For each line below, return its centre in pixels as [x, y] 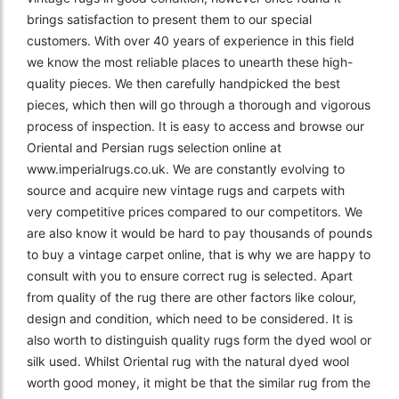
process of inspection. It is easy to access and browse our [195, 126]
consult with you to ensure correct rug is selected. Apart [190, 275]
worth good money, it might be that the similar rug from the [199, 382]
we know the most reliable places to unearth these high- [190, 61]
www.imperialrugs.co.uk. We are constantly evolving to [186, 168]
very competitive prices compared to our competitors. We [195, 211]
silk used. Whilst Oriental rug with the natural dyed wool [188, 361]
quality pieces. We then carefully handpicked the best [183, 83]
